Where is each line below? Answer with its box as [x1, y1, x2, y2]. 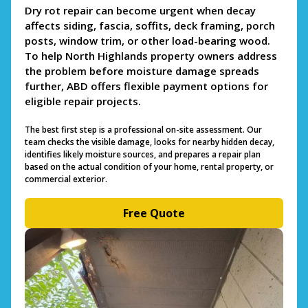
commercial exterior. [25, 173, 107, 186]
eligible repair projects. [25, 93, 141, 108]
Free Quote [123, 206, 185, 221]
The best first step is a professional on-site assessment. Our [25, 124, 262, 136]
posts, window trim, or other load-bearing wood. [25, 33, 270, 47]
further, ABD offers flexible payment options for [25, 78, 268, 93]
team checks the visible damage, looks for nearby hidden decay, [25, 136, 274, 148]
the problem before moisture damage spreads [25, 63, 259, 78]
